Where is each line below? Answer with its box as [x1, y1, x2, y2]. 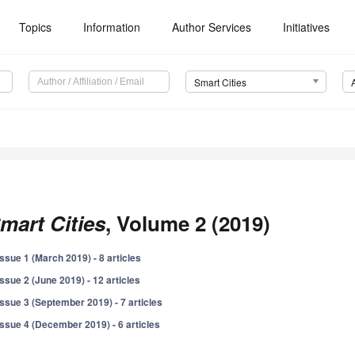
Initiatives [283, 19, 330, 35]
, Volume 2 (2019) [105, 208, 270, 239]
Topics [19, 19, 52, 35]
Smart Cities [193, 75, 246, 90]
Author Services [172, 19, 252, 35]
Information [83, 19, 141, 35]
